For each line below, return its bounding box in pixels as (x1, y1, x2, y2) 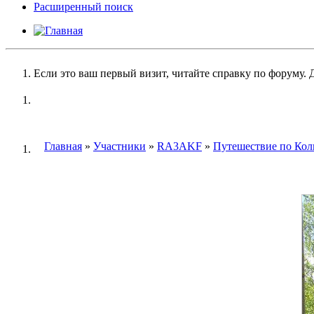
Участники (93, 139, 146, 152)
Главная (44, 139, 82, 152)
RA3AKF (157, 139, 202, 152)
